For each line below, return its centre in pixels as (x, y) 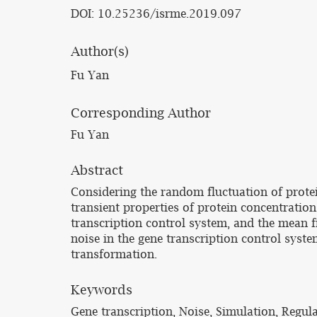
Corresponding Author (141, 113)
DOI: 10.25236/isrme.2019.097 (156, 13)
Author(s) (100, 51)
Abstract (97, 170)
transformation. (114, 254)
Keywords (102, 290)
